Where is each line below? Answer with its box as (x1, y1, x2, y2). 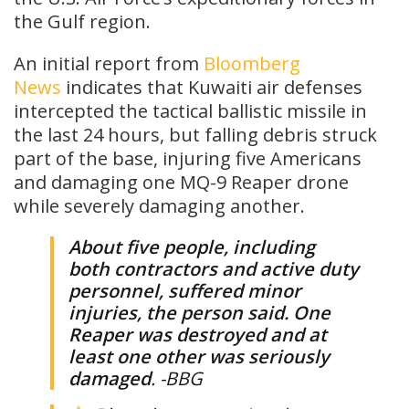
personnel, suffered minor (68, 278, 301, 303)
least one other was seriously (68, 343, 330, 369)
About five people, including (68, 234, 315, 259)
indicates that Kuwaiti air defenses (61, 74, 362, 100)
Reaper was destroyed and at (68, 321, 327, 347)
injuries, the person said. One (68, 299, 330, 325)
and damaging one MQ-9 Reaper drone (14, 169, 349, 194)
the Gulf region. (14, 8, 151, 34)
